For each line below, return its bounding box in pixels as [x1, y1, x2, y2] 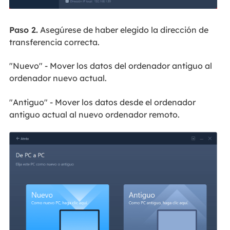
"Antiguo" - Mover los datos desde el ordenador [9, 97, 196, 107]
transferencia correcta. [9, 36, 100, 47]
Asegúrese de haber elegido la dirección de [37, 24, 208, 35]
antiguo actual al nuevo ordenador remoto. [9, 109, 180, 120]
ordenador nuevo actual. [9, 73, 107, 84]
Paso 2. [9, 24, 38, 35]
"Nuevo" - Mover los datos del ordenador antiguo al [9, 61, 212, 71]
